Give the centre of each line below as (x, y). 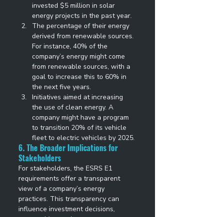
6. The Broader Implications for (69, 147)
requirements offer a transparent (70, 178)
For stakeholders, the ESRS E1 (66, 168)
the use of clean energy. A (74, 107)
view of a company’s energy (62, 188)
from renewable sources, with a (82, 66)
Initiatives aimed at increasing (78, 97)
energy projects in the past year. (83, 15)
